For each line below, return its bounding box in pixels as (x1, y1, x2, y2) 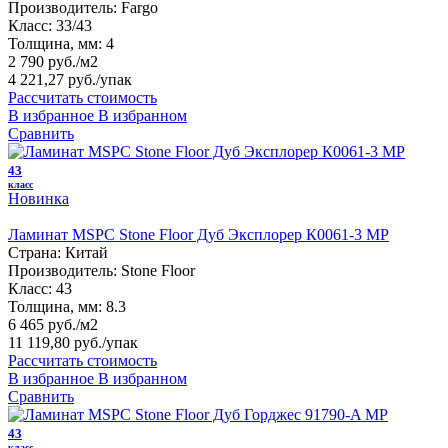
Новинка (8, 189, 69, 207)
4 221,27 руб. (8, 70, 96, 88)
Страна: (8, 243, 61, 261)
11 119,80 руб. (8, 333, 102, 351)
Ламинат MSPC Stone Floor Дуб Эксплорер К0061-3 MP (8, 225, 389, 243)
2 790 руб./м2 (8, 52, 98, 70)
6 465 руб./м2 (8, 315, 98, 333)
